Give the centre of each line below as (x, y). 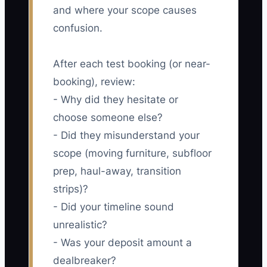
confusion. (78, 28)
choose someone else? (108, 118)
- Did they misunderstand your (126, 136)
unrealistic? (80, 225)
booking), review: (94, 82)
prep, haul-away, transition (117, 171)
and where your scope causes (125, 10)
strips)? (71, 189)
